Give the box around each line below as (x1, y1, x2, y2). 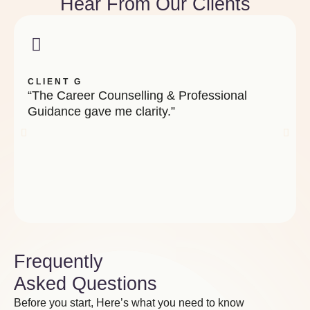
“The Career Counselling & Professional (28, 89, 247, 102)
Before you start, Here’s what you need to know (14, 297, 244, 309)
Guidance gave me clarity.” (28, 104, 175, 118)
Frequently (14, 251, 103, 272)
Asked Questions (14, 273, 157, 294)
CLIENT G (28, 77, 82, 86)
